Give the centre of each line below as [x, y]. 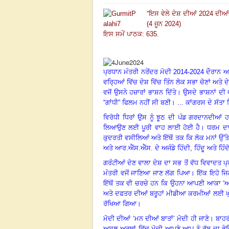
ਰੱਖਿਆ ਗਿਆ [120, 203]
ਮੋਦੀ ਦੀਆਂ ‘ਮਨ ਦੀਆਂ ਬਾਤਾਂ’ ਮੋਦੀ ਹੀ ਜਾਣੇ [156, 218]
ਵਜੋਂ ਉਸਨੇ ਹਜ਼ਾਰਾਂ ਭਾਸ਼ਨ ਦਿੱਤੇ [140, 92]
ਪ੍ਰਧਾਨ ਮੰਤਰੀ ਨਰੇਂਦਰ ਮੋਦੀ [139, 72]
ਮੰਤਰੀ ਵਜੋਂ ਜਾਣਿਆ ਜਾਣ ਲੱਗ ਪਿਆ [147, 173]
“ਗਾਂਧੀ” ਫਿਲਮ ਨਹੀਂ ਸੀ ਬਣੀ [137, 102]
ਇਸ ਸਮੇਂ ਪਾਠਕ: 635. [131, 34]
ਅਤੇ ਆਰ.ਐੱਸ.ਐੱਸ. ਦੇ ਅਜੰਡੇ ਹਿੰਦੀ [147, 148]
